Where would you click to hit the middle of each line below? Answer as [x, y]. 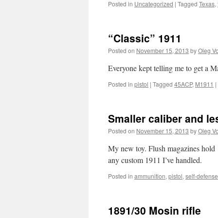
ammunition [150, 176]
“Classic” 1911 [145, 38]
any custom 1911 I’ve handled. [155, 160]
